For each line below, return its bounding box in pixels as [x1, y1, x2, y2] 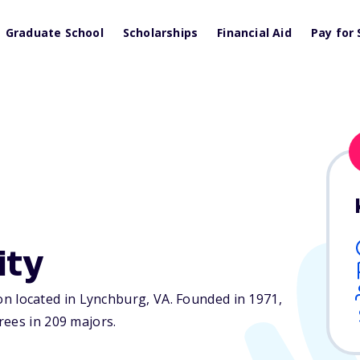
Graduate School [5, 25, 104, 40]
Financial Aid [217, 25, 292, 40]
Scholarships [122, 25, 198, 40]
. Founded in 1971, [170, 290, 282, 309]
